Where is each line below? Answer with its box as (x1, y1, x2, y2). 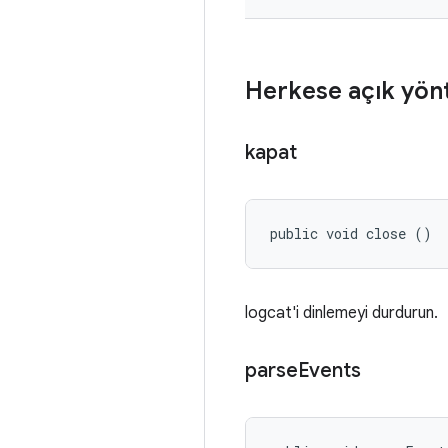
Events (298, 358, 361, 383)
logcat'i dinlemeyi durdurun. (245, 303, 438, 323)
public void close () (270, 224, 432, 243)
